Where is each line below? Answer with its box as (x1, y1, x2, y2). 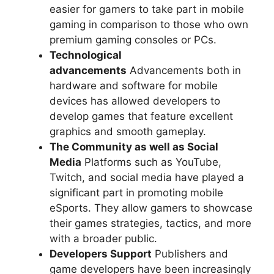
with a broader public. (50, 232, 157, 245)
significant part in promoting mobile (50, 186, 223, 199)
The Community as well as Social (50, 140, 218, 153)
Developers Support (50, 247, 152, 260)
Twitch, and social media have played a (50, 171, 244, 183)
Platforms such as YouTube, (81, 155, 221, 168)
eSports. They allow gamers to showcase (50, 201, 253, 214)
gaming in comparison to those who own (50, 18, 248, 31)
